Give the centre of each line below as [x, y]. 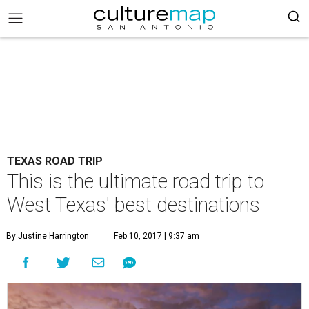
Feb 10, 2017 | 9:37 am [157, 236]
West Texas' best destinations [133, 205]
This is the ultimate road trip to [136, 181]
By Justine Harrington [48, 236]
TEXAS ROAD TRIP [55, 161]
